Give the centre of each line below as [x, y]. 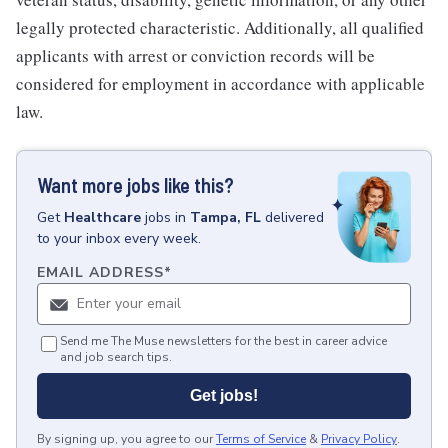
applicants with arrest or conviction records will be [195, 55]
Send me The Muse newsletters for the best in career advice [223, 341]
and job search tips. [116, 357]
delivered [294, 217]
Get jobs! [224, 396]
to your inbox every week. [119, 238]
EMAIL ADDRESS [100, 273]
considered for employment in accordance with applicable [220, 83]
